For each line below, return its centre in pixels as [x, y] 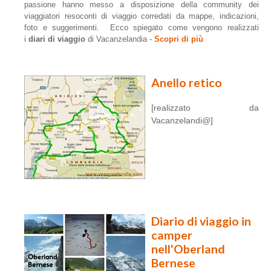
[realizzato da [205, 108]
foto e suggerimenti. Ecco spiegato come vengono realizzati [142, 28]
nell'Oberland [188, 249]
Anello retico [187, 83]
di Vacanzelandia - [120, 39]
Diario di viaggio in [201, 221]
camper [172, 235]
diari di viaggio [57, 39]
